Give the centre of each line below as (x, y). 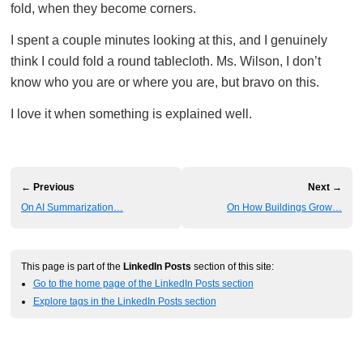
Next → (325, 187)
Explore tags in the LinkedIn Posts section (124, 301)
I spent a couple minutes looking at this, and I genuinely (169, 40)
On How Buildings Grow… (284, 207)
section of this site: (233, 266)
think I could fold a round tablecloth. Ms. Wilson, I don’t (166, 61)
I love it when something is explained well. (131, 113)
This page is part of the (72, 266)
